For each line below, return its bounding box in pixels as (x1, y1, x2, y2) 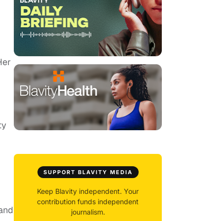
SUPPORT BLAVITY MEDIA (43, 169, 133, 176)
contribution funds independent (37, 197, 139, 206)
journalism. (71, 208, 105, 217)
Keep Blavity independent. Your (37, 187, 139, 196)
